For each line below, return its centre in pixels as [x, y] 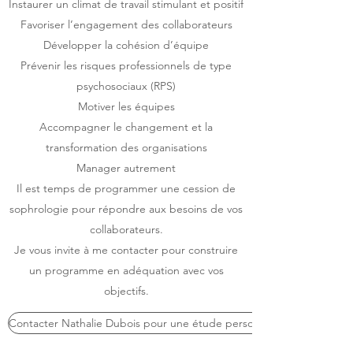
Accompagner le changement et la [126, 127]
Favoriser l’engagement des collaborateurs [126, 24]
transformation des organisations [126, 147]
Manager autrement [126, 168]
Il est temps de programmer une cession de [126, 188]
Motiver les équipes [126, 106]
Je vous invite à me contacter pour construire [126, 250]
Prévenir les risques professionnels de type [126, 65]
